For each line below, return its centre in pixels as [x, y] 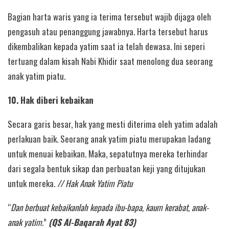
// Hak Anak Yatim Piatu [95, 183]
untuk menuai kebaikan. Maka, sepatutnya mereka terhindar [108, 153]
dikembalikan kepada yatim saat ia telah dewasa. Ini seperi [106, 46]
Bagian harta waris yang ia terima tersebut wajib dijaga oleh [109, 16]
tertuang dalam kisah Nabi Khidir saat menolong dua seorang [110, 61]
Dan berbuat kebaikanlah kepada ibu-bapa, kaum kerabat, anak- [110, 208]
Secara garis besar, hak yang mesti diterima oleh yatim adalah [113, 124]
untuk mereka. [32, 183]
